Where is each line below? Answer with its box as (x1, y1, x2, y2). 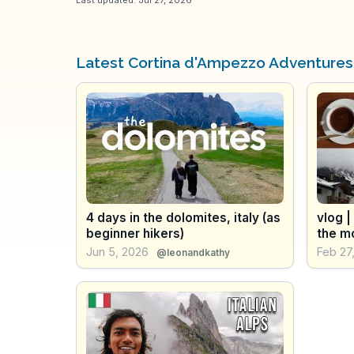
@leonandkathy (156, 246, 230, 258)
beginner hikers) (86, 225, 184, 241)
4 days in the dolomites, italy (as (86, 209, 281, 225)
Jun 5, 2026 (86, 244, 149, 258)
